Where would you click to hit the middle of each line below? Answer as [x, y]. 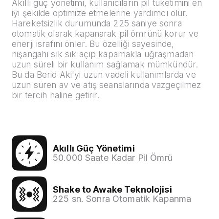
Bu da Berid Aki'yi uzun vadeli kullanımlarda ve [104, 75]
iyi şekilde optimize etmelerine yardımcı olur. [100, 13]
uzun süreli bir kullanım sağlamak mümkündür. [105, 65]
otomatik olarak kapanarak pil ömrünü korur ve [105, 34]
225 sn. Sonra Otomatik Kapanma [122, 199]
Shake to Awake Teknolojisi [112, 190]
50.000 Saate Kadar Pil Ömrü [113, 158]
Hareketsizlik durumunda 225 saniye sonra [97, 23]
